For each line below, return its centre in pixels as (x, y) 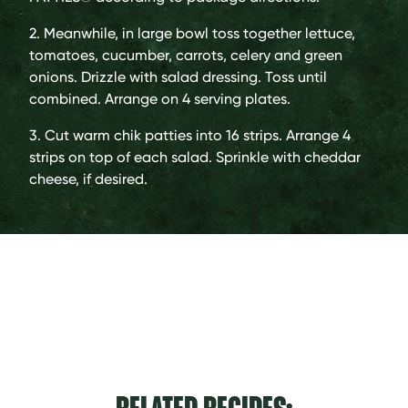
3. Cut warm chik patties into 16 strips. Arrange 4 (190, 135)
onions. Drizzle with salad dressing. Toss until (178, 76)
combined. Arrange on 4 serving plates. (160, 98)
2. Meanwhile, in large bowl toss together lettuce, (192, 33)
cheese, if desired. (88, 178)
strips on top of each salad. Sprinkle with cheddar (195, 157)
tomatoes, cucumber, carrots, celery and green (186, 55)
